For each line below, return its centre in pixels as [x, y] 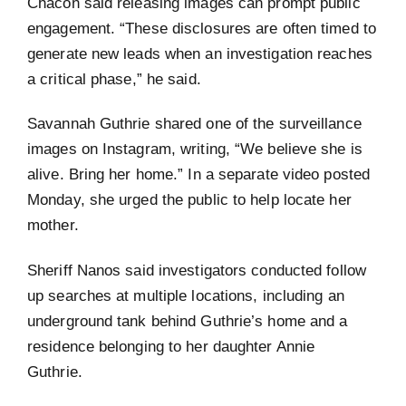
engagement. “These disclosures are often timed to [202, 28]
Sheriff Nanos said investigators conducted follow [197, 270]
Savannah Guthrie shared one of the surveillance [194, 124]
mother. [53, 225]
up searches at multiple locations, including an [186, 295]
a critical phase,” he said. [114, 78]
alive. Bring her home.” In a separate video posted [199, 174]
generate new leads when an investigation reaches [200, 53]
